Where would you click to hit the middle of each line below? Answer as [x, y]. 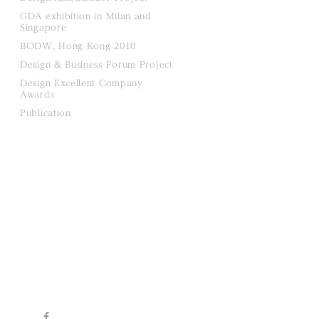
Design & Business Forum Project [96, 64]
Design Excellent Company [82, 83]
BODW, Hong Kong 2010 [78, 46]
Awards [37, 94]
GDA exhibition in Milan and [86, 16]
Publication [46, 113]
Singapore [43, 27]
